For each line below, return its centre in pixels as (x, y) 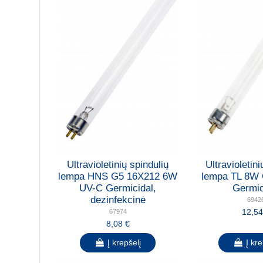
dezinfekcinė (118, 200)
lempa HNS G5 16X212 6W (118, 177)
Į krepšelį (124, 243)
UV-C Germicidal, (118, 188)
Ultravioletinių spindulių (118, 165)
